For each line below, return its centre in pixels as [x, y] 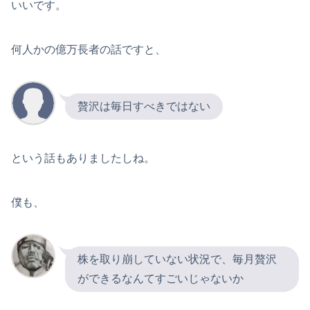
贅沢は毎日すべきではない [144, 106]
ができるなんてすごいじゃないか [161, 278]
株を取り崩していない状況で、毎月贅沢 [177, 259]
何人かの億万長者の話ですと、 [89, 50]
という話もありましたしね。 [83, 158]
